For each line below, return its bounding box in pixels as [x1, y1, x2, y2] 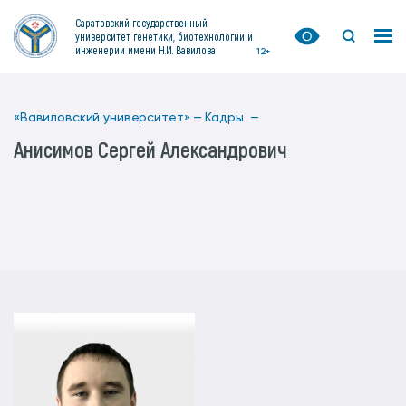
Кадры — [205, 111, 260, 124]
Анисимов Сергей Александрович [14, 136, 287, 162]
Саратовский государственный [75, 15, 208, 29]
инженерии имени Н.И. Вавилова [75, 43, 216, 56]
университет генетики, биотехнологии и [75, 29, 253, 43]
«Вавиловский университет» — [14, 111, 203, 124]
